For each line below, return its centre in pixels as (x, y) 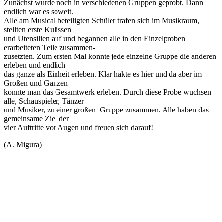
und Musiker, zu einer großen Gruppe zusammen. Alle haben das (106, 110)
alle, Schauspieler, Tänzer (44, 101)
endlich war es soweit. (39, 12)
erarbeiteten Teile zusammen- (50, 47)
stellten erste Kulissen (38, 29)
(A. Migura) (23, 144)
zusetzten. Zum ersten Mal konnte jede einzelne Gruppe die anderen (110, 56)
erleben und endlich (35, 65)
